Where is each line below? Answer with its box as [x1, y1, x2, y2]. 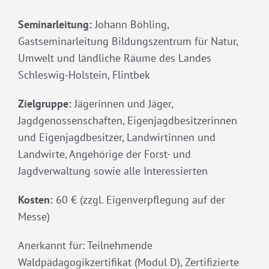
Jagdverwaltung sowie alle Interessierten [18, 163, 208, 178]
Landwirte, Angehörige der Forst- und [18, 147, 191, 161]
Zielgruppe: [18, 96, 74, 110]
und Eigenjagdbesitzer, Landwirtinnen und [18, 130, 216, 144]
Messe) [18, 209, 50, 223]
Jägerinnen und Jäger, [74, 96, 173, 110]
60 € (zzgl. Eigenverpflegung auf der [56, 192, 225, 207]
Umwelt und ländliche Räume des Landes [18, 50, 211, 65]
